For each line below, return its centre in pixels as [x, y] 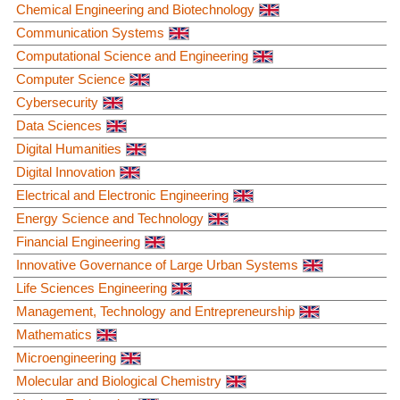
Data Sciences [59, 125]
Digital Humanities [69, 148]
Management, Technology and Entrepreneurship [155, 311]
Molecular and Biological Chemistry [119, 380]
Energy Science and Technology [110, 218]
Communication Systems [90, 32]
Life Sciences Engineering [92, 287]
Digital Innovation [66, 171]
